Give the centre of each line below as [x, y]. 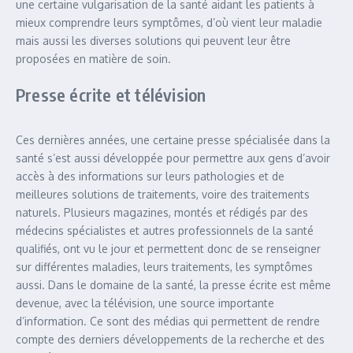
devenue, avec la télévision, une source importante [145, 303]
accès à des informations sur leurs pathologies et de [150, 176]
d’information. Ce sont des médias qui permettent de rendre [168, 321]
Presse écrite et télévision [111, 95]
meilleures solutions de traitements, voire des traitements [163, 195]
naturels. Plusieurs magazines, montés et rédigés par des [162, 213]
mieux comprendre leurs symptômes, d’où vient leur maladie [169, 23]
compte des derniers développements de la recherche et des [170, 340]
